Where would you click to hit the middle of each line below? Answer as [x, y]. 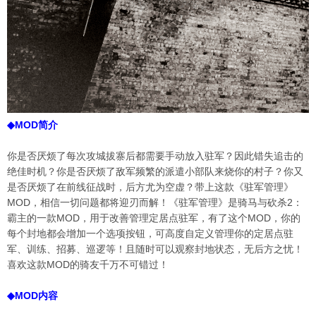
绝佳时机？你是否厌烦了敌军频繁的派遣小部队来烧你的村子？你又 [155, 171]
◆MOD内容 [32, 296]
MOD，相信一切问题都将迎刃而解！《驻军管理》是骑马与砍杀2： [155, 202]
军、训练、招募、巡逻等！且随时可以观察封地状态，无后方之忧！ [155, 249]
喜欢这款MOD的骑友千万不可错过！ [88, 265]
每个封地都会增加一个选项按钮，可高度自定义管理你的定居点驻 [150, 233]
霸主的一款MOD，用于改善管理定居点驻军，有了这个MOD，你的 [154, 218]
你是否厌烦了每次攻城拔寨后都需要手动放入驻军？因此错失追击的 [155, 156]
